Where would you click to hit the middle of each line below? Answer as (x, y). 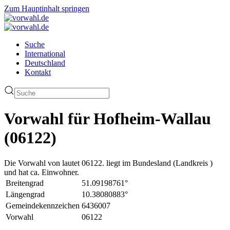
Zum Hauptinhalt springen (47, 8)
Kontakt (38, 72)
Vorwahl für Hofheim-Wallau (108, 119)
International (45, 54)
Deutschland (45, 63)
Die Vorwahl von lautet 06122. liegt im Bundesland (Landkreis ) (108, 163)
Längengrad (25, 194)
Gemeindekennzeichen (43, 205)
